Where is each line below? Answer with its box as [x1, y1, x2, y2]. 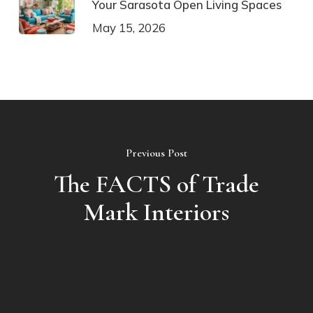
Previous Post [125, 146, 187, 161]
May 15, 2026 [92, 20, 166, 35]
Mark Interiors [83, 197, 229, 228]
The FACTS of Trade [53, 169, 259, 200]
